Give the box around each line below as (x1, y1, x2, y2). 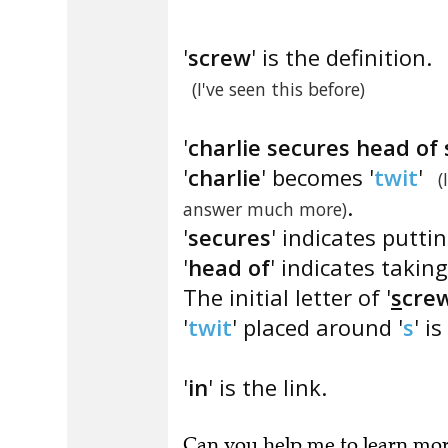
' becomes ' (261, 162, 374, 192)
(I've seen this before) (191, 77, 365, 101)
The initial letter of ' (183, 282, 391, 312)
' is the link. (208, 372, 327, 402)
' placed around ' (232, 312, 403, 342)
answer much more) (183, 197, 347, 221)
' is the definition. (251, 42, 432, 72)
